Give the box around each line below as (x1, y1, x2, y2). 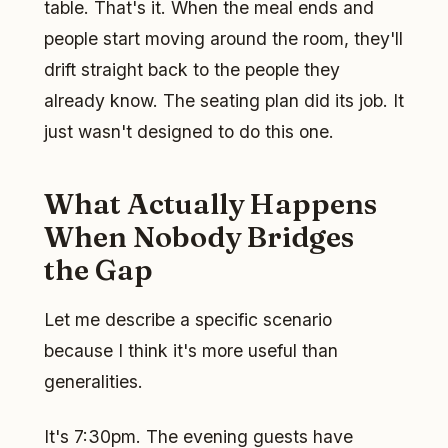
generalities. (44, 371, 143, 393)
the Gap (44, 252, 153, 288)
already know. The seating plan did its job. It (44, 90, 404, 112)
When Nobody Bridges (44, 219, 354, 255)
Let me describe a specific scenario (44, 309, 332, 331)
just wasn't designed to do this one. (44, 121, 334, 143)
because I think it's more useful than (44, 340, 338, 362)
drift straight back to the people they (44, 59, 340, 81)
